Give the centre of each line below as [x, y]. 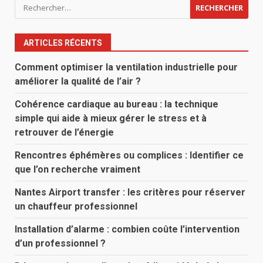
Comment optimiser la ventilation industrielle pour [126, 67]
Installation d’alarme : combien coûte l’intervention [127, 229]
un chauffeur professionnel [76, 206]
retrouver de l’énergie [64, 132]
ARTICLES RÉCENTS [63, 43]
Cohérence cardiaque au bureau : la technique [117, 104]
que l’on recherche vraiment [77, 169]
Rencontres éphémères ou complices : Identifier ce [129, 155]
